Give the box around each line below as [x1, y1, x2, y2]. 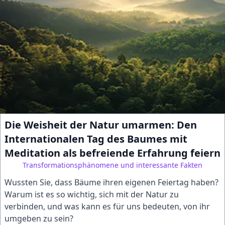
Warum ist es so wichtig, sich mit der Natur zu [5, 189, 179, 200]
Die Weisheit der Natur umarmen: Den [5, 118, 197, 132]
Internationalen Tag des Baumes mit [5, 132, 187, 146]
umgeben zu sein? [5, 213, 73, 224]
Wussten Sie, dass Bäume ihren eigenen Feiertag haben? [5, 177, 218, 188]
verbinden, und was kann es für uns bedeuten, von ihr [5, 201, 210, 212]
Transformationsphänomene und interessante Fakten [23, 160, 202, 170]
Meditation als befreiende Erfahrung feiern [5, 146, 220, 160]
